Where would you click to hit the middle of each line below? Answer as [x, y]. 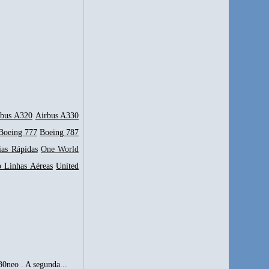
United [68, 166]
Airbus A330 [57, 115]
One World [60, 149]
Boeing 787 [59, 132]
